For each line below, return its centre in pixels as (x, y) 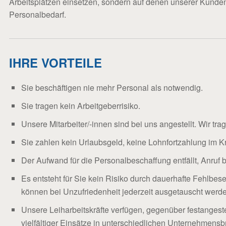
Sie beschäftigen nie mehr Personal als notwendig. (112, 88)
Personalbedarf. (38, 14)
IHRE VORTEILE (55, 63)
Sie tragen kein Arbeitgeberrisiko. (81, 106)
